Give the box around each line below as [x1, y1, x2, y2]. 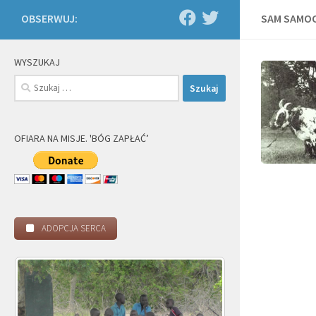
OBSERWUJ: [21, 11, 78, 26]
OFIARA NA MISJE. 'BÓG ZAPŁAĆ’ [14, 132, 149, 145]
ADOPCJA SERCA [39, 222, 106, 235]
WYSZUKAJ [14, 56, 60, 69]
